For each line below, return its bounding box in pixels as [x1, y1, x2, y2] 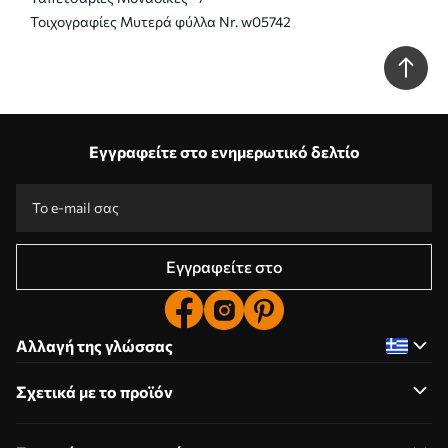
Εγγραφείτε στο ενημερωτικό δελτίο [88, 141, 360, 161]
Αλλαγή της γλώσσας [16, 335, 173, 355]
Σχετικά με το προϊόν [16, 381, 173, 401]
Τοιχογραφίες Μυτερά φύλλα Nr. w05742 [30, 12, 291, 30]
